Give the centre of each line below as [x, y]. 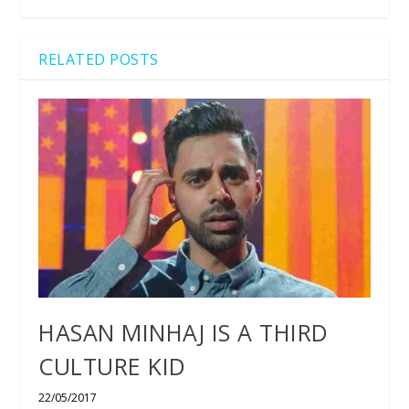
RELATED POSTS [99, 59]
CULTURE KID [112, 366]
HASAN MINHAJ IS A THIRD [184, 332]
